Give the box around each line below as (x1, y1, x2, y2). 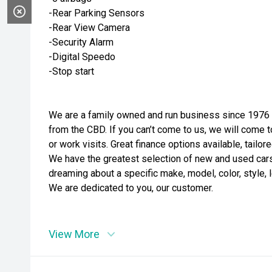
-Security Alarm (49, 36, 114, 48)
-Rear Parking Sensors (49, 7, 144, 19)
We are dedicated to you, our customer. (49, 182, 213, 194)
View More (49, 228, 100, 240)
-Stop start (49, 66, 94, 77)
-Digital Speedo (49, 51, 115, 63)
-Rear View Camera (49, 22, 130, 33)
